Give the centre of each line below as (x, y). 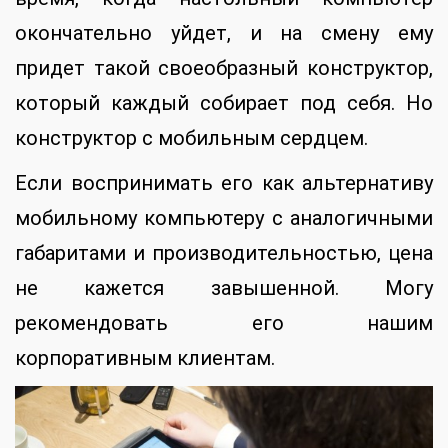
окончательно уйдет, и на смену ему (224, 32)
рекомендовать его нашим (224, 322)
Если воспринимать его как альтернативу (224, 182)
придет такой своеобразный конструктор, (224, 67)
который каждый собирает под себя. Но (224, 102)
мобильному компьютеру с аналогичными (224, 217)
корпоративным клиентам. (145, 357)
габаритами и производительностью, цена (224, 252)
